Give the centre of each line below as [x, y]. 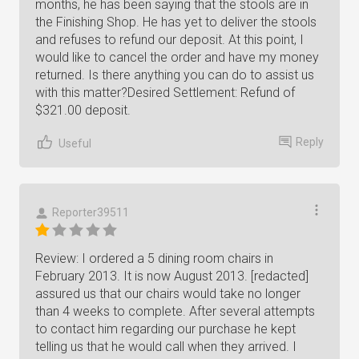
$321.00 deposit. [83, 110]
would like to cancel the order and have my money [177, 57]
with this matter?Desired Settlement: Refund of [165, 93]
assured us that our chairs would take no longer [168, 294]
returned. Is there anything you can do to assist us [175, 75]
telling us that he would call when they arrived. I [166, 347]
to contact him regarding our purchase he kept [165, 329]
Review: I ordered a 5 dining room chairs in [154, 258]
